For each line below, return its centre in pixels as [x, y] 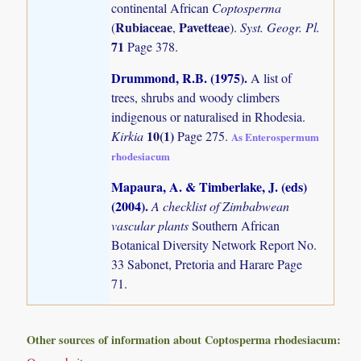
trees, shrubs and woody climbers [196, 98]
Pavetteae [205, 27]
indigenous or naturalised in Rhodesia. [209, 117]
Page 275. [205, 136]
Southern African [236, 226]
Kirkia [129, 136]
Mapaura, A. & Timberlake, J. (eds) [210, 187]
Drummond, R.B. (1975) [178, 78]
